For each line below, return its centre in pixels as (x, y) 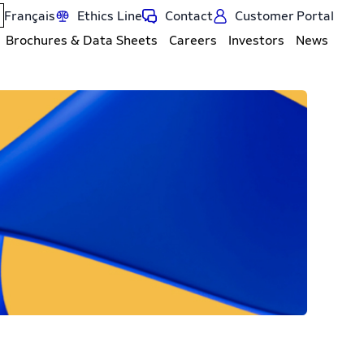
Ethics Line (110, 16)
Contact (188, 16)
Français (29, 16)
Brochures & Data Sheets (82, 40)
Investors (256, 40)
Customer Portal (284, 16)
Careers (193, 40)
